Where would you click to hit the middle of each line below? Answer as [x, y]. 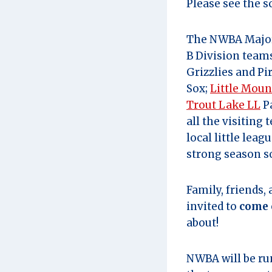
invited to [213, 206]
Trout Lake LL [223, 105]
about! [202, 223]
